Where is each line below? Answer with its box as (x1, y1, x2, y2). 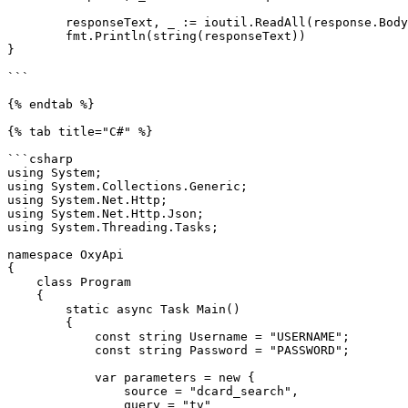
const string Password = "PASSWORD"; (7, 343, 95, 357)
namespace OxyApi (7, 248, 124, 261)
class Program (7, 275, 36, 289)
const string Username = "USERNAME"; (7, 330, 95, 343)
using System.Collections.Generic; (7, 179, 248, 193)
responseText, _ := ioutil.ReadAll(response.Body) (7, 15, 66, 29)
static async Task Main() (7, 302, 66, 316)
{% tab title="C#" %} (7, 125, 153, 138)
